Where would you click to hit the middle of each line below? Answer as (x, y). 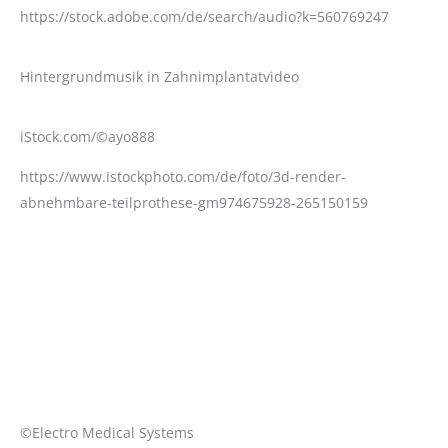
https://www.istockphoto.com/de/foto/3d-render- (183, 176)
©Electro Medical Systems (107, 432)
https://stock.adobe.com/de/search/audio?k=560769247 (204, 16)
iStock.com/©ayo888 (87, 136)
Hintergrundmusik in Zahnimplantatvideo (159, 76)
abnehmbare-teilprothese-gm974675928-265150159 (194, 202)
